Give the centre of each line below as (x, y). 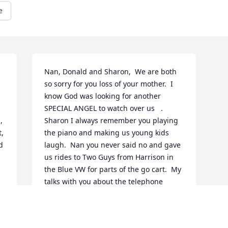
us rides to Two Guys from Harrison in (109, 157)
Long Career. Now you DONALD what (110, 206)
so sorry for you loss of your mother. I (109, 84)
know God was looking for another (103, 96)
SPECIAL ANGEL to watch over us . (104, 108)
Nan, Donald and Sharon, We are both (111, 72)
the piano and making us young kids (107, 133)
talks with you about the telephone (104, 182)
